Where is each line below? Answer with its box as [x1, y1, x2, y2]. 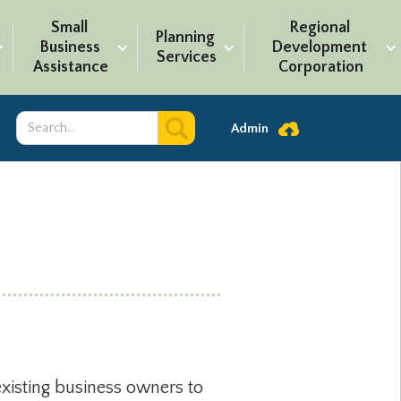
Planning [155, 29, 216, 47]
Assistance [33, 58, 109, 76]
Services [157, 48, 218, 66]
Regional [288, 19, 350, 37]
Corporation [278, 58, 364, 76]
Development [271, 38, 368, 56]
